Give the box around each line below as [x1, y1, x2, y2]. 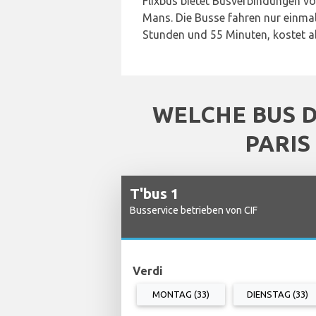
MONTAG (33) [152, 288, 209, 299]
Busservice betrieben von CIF [130, 204, 257, 216]
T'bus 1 [130, 184, 179, 202]
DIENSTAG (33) [247, 288, 308, 299]
